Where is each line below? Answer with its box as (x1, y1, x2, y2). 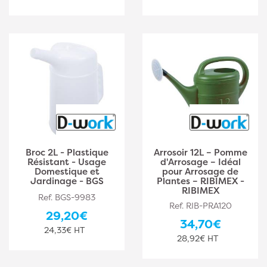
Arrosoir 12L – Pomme (153, 146, 247, 159)
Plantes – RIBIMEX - (156, 175, 244, 187)
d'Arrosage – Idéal (160, 156, 241, 168)
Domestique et (34, 165, 100, 178)
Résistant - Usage (27, 156, 106, 168)
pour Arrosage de (162, 165, 238, 178)
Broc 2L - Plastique (25, 146, 108, 159)
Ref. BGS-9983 (38, 191, 95, 203)
